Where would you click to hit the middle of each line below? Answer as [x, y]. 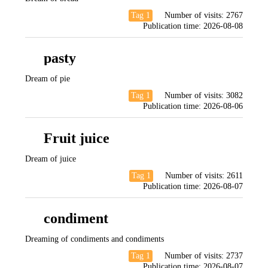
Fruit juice [77, 138]
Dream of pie [48, 79]
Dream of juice [51, 159]
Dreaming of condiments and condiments [95, 239]
